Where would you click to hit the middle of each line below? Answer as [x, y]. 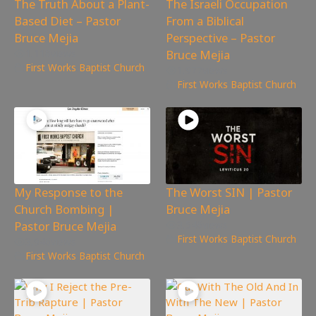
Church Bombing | [64, 209]
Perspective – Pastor [221, 37]
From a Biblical [205, 20]
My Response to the [68, 192]
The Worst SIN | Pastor [229, 192]
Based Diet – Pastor [67, 20]
